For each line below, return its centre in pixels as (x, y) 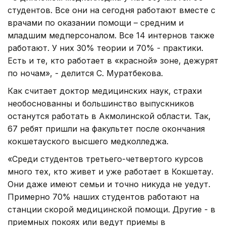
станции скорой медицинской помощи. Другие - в (111, 209)
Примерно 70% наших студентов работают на (103, 196)
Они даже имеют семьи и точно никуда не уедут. (109, 184)
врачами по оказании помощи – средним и (96, 22)
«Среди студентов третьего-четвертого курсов (105, 159)
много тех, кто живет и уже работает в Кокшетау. (110, 171)
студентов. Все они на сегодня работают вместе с (111, 10)
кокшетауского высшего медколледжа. (88, 141)
